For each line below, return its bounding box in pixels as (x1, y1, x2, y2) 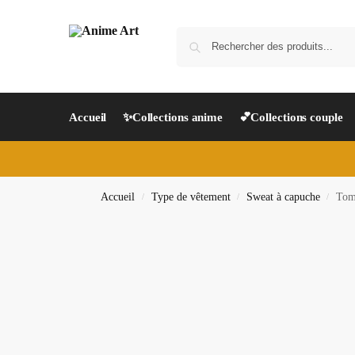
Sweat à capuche (246, 191, 320, 203)
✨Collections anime (122, 111, 223, 124)
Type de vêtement (151, 191, 231, 203)
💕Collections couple (239, 111, 343, 124)
